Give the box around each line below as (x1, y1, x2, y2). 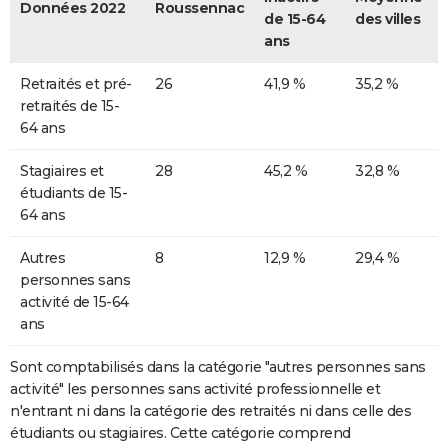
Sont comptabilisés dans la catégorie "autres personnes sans (10, 358, 426, 377)
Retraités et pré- (20, 75, 132, 94)
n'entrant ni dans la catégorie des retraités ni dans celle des (10, 402, 411, 421)
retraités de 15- (20, 97, 119, 116)
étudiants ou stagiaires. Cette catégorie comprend (10, 424, 351, 443)
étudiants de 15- (20, 184, 127, 203)
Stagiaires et (20, 162, 104, 181)
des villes (355, 10, 420, 29)
